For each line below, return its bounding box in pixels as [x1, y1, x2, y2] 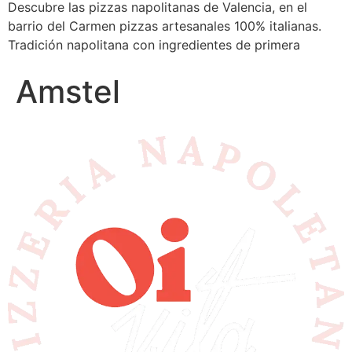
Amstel [16, 72, 120, 112]
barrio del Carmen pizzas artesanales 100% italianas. [8, 18, 321, 35]
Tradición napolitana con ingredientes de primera [8, 37, 300, 53]
